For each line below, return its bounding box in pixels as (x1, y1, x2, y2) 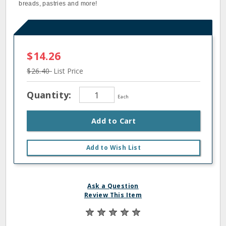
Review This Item (84, 191, 142, 199)
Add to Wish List (86, 143, 141, 152)
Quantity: (27, 88, 75, 101)
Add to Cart (91, 116, 136, 126)
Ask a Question (87, 182, 139, 190)
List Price (53, 66, 83, 76)
